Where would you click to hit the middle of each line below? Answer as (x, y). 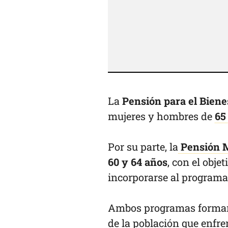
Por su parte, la (143, 147)
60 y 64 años (138, 162)
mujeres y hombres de (161, 116)
